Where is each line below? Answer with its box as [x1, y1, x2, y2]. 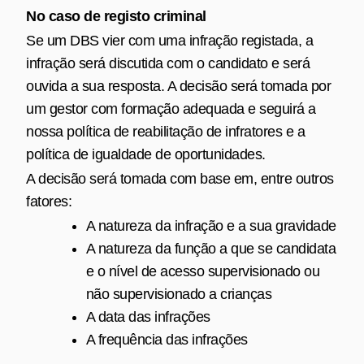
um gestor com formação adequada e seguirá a [26, 100, 316, 117]
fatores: [26, 193, 71, 210]
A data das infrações [85, 308, 210, 325]
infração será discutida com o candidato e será [26, 54, 310, 71]
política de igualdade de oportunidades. [26, 145, 266, 162]
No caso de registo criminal [26, 7, 206, 24]
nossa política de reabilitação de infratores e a [26, 123, 305, 140]
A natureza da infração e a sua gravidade [85, 217, 336, 234]
